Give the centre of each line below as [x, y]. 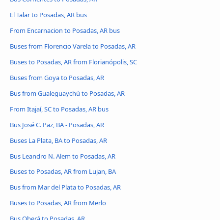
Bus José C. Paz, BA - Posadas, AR [57, 124]
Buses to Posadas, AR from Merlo [58, 203]
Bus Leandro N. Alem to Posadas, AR [63, 156]
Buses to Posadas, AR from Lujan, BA [63, 172]
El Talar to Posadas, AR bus [48, 14]
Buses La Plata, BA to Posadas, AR [58, 140]
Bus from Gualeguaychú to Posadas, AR [67, 93]
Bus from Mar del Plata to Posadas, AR [65, 187]
